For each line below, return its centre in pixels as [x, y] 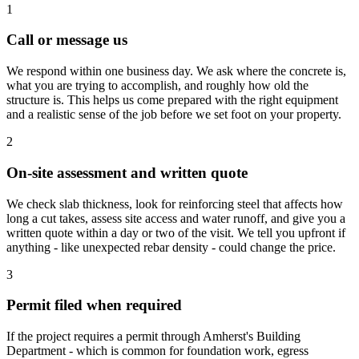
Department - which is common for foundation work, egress [157, 350]
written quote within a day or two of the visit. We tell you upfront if [176, 232]
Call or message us [67, 40]
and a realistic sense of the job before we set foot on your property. [174, 115]
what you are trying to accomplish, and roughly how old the [157, 86]
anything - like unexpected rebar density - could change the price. [171, 247]
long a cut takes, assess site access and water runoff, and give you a [176, 218]
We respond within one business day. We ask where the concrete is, [176, 71]
